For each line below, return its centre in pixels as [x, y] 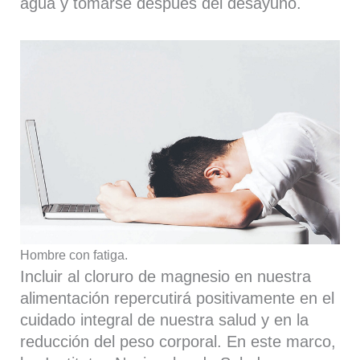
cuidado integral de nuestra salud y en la [165, 319]
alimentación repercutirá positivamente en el [178, 298]
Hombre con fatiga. [74, 254]
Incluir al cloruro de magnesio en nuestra [166, 276]
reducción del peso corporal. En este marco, [178, 341]
